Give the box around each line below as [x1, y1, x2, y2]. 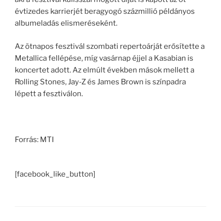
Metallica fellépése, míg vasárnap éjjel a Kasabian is [15, 53, 193, 63]
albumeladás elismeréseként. [15, 19, 117, 28]
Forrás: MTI [15, 135, 54, 144]
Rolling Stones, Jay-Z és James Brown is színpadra [15, 77, 186, 86]
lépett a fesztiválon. [15, 89, 83, 98]
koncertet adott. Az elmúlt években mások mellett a [15, 65, 194, 74]
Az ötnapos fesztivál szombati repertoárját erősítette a [15, 41, 205, 51]
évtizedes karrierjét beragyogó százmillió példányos [15, 7, 195, 16]
